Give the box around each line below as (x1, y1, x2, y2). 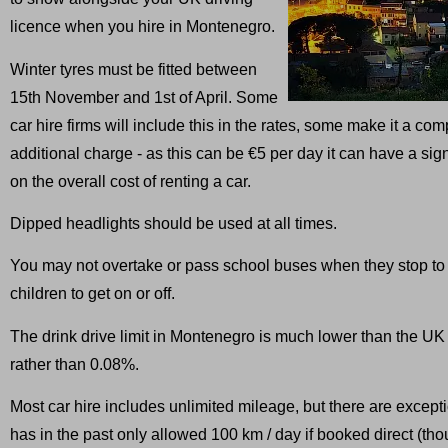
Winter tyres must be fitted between (10, 60, 257, 78)
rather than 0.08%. (10, 355, 139, 373)
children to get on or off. (10, 285, 175, 303)
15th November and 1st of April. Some (10, 88, 278, 106)
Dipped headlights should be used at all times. (10, 215, 337, 233)
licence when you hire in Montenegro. (10, 18, 275, 36)
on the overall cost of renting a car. (10, 172, 251, 190)
